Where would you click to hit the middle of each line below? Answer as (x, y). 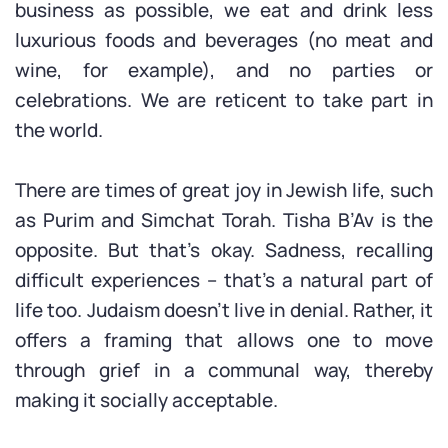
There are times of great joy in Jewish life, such (224, 190)
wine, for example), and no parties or (224, 70)
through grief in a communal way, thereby (224, 370)
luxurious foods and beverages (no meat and (224, 40)
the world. (59, 130)
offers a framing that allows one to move (224, 340)
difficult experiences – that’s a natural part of (224, 280)
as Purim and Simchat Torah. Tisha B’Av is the (224, 220)
